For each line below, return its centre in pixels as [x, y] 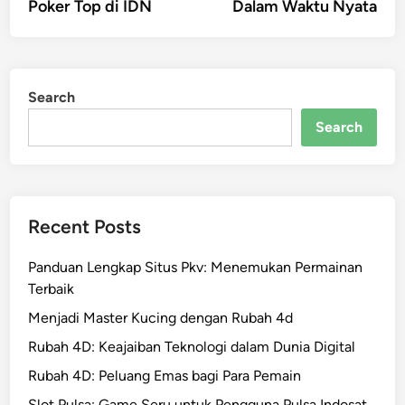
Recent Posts [85, 226]
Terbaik [52, 289]
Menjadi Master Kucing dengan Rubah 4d [161, 318]
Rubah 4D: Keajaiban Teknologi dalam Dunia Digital [192, 347]
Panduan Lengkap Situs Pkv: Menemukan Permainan [196, 267]
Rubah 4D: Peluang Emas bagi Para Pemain [165, 376]
